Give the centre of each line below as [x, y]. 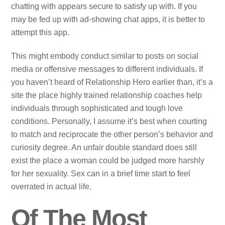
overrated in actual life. [51, 186]
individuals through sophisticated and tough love [97, 108]
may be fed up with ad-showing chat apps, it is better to [108, 19]
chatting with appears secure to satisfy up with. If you [104, 6]
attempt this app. [40, 32]
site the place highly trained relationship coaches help [107, 95]
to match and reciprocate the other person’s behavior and [112, 134]
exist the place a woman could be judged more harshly [108, 160]
